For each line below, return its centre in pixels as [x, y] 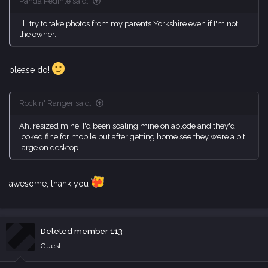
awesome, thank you [50, 183]
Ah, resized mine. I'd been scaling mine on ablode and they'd [127, 126]
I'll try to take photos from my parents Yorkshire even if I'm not [129, 24]
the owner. [38, 35]
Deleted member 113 [82, 231]
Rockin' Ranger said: [55, 103]
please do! [31, 70]
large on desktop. [50, 147]
